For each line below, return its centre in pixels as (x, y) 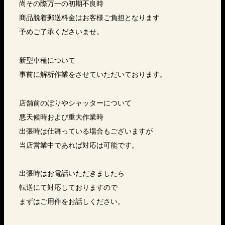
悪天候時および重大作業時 (61, 117)
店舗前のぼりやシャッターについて (75, 103)
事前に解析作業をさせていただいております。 (93, 74)
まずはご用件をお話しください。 (72, 201)
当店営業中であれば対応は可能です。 (79, 145)
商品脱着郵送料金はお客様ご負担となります (89, 17)
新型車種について (47, 60)
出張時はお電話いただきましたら (72, 173)
